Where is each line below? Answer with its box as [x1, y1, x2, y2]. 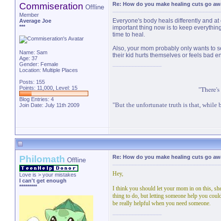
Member [19, 12, 39, 18]
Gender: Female [19, 61, 58, 67]
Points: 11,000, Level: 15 [19, 85, 77, 91]
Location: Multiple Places [19, 67, 78, 73]
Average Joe [19, 18, 51, 24]
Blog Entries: [19, 96, 51, 102]
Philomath [19, 154, 65, 164]
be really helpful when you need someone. [112, 200, 211, 207]
